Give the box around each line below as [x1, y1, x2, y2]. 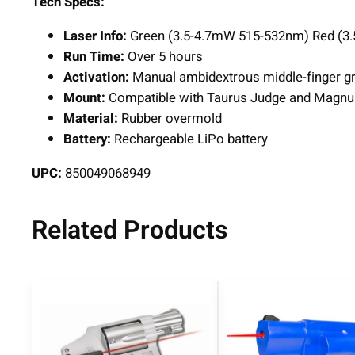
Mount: [63, 88, 105, 109]
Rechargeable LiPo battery [111, 129, 268, 150]
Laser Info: [63, 26, 127, 47]
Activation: [63, 67, 129, 88]
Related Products [32, 211, 227, 249]
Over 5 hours [124, 47, 203, 67]
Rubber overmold [118, 109, 222, 129]
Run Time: [63, 47, 124, 67]
